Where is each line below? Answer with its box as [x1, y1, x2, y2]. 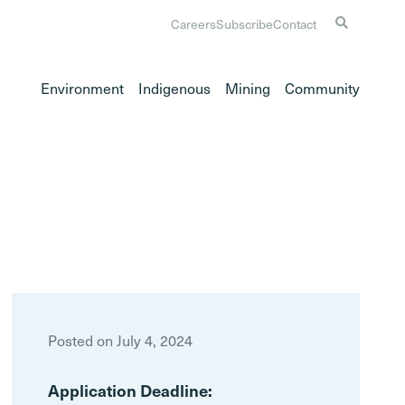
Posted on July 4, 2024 [47, 329, 193, 351]
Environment [41, 77, 124, 99]
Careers [171, 14, 216, 33]
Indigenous [138, 77, 211, 99]
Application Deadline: [47, 379, 212, 401]
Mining [225, 77, 270, 99]
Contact [273, 14, 316, 33]
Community [285, 77, 360, 99]
